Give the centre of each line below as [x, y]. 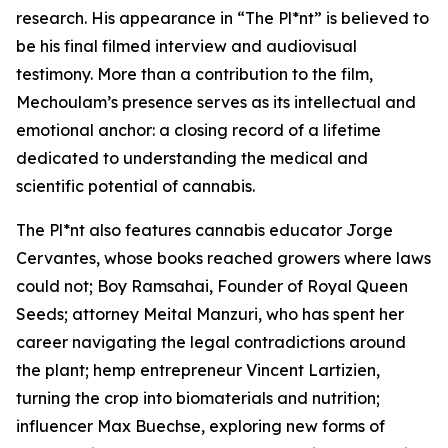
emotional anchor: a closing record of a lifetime [198, 130]
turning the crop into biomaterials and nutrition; [198, 398]
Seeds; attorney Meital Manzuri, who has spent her [210, 314]
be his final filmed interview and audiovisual [186, 46]
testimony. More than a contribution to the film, [194, 74]
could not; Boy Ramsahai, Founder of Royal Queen [212, 286]
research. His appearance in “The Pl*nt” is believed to [222, 18]
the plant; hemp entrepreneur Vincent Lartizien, [198, 370]
